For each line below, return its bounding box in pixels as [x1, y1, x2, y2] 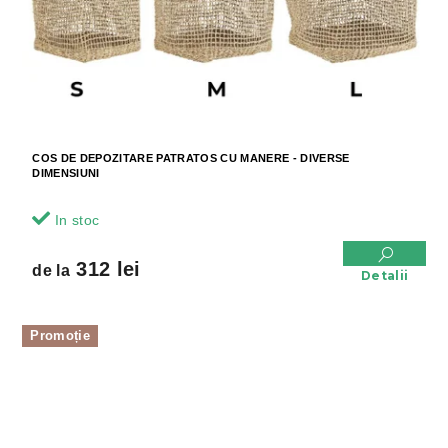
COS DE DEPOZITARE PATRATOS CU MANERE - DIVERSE [32, 151, 350, 164]
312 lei [69, 257, 141, 280]
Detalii [360, 267, 409, 283]
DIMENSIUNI [32, 166, 100, 179]
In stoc [50, 211, 100, 228]
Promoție [30, 327, 90, 343]
